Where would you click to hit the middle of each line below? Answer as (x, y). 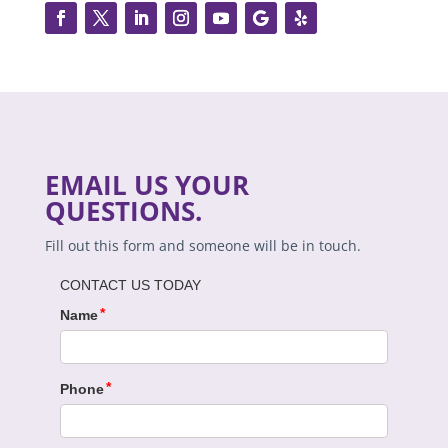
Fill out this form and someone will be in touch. (202, 245)
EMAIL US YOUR (146, 184)
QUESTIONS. (123, 210)
